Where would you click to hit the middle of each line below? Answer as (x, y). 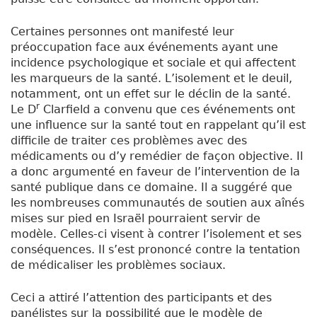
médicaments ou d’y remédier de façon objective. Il (157, 156)
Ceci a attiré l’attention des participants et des (141, 298)
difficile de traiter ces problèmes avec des (129, 141)
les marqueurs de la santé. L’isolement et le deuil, (151, 79)
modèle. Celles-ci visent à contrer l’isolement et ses (156, 234)
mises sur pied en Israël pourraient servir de (136, 219)
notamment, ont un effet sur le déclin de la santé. (151, 94)
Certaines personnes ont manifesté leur (122, 32)
